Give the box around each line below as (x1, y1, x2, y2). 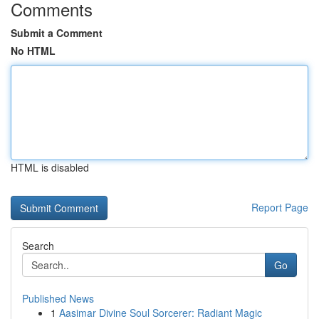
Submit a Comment (11, 26, 103, 40)
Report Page (251, 200, 308, 214)
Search (22, 239, 54, 253)
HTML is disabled (11, 160, 89, 174)
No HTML (11, 43, 56, 58)
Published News (22, 291, 94, 305)
